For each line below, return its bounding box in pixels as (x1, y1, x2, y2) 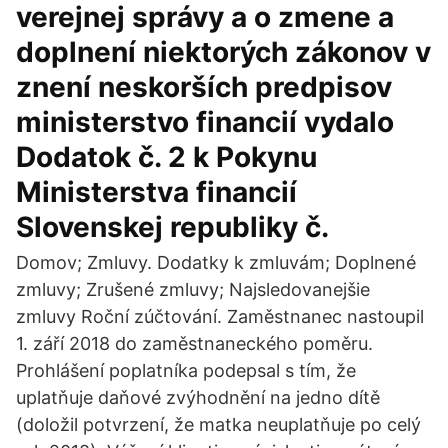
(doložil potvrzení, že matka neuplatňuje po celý (16, 414, 421, 435)
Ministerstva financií (16, 175, 297, 209)
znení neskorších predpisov (16, 70, 392, 104)
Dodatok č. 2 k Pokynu (16, 140, 317, 174)
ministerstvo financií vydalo (16, 105, 394, 139)
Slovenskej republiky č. (16, 210, 329, 244)
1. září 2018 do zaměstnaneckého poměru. (16, 333, 373, 354)
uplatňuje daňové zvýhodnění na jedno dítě (16, 387, 380, 408)
